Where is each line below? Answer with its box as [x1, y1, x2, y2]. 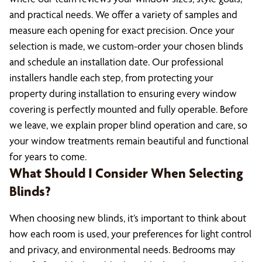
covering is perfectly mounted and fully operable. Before [9, 103, 248, 115]
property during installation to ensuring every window [9, 87, 237, 99]
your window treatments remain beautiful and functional [9, 135, 249, 147]
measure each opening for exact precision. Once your [9, 24, 235, 36]
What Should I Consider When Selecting [9, 165, 243, 181]
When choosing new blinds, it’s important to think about [9, 212, 246, 224]
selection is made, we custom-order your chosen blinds [9, 40, 243, 52]
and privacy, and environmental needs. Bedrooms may [9, 243, 235, 256]
